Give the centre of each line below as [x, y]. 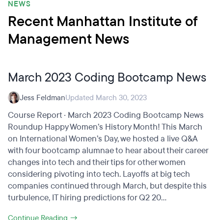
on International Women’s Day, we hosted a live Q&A [103, 139]
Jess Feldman [42, 97]
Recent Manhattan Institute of [102, 22]
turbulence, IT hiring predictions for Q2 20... [87, 198]
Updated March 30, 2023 [106, 97]
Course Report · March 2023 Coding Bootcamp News [106, 115]
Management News [69, 39]
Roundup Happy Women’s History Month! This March [105, 127]
